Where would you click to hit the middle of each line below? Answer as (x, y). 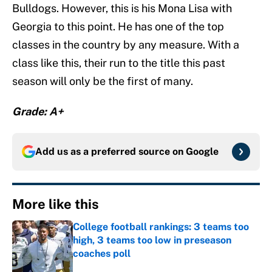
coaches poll (102, 254)
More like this (56, 204)
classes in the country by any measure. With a (126, 45)
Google (202, 152)
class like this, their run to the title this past (119, 63)
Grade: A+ (38, 112)
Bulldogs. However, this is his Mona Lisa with (122, 8)
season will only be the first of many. (103, 81)
